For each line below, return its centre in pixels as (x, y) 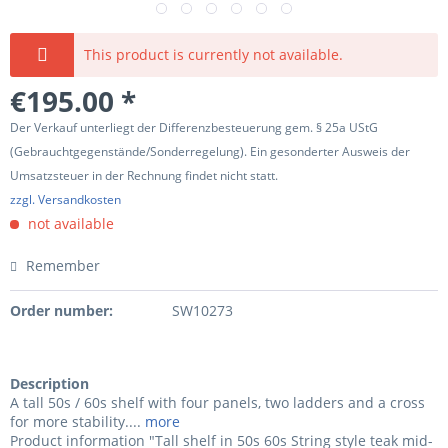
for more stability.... (75, 421)
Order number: (61, 310)
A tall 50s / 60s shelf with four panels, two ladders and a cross (217, 402)
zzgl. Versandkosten (65, 199)
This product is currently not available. (214, 54)
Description (49, 383)
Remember (63, 265)
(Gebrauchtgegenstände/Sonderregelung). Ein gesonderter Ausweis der (210, 151)
